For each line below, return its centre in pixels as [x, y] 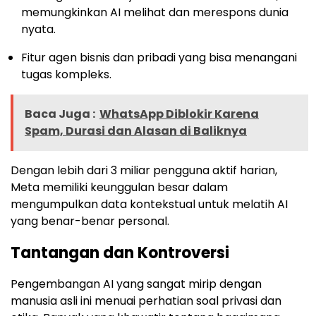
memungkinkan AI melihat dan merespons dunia [155, 13]
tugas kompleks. [66, 75]
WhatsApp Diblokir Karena [179, 114]
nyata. [38, 30]
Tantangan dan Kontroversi [120, 253]
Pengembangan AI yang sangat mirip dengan [136, 284]
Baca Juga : [60, 114]
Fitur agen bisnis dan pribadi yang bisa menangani [159, 58]
